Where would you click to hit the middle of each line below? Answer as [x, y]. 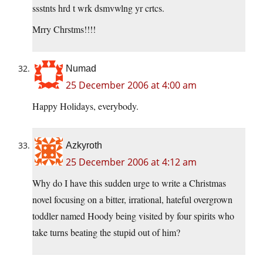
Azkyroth [84, 146]
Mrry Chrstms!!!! [64, 29]
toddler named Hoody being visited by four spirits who [133, 216]
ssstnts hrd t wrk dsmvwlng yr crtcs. [98, 8]
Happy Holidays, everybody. [85, 106]
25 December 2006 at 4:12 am [131, 162]
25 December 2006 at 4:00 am [131, 85]
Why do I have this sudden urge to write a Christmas [129, 183]
